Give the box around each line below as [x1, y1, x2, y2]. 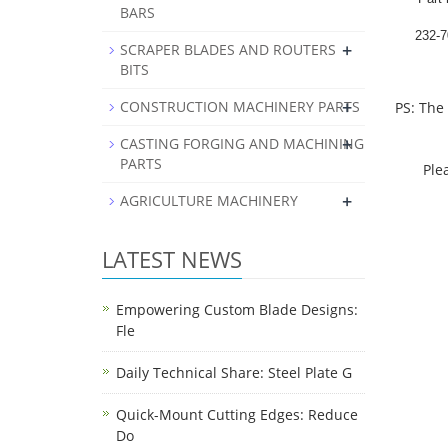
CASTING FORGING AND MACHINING [120, 134, 364, 154]
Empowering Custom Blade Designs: [116, 300, 358, 320]
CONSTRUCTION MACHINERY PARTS [120, 97, 360, 117]
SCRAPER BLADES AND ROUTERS [120, 40, 336, 60]
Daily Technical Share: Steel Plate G [116, 363, 352, 383]
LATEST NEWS [102, 244, 242, 275]
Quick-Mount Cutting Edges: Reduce [116, 405, 358, 425]
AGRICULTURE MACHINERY [120, 191, 298, 211]
